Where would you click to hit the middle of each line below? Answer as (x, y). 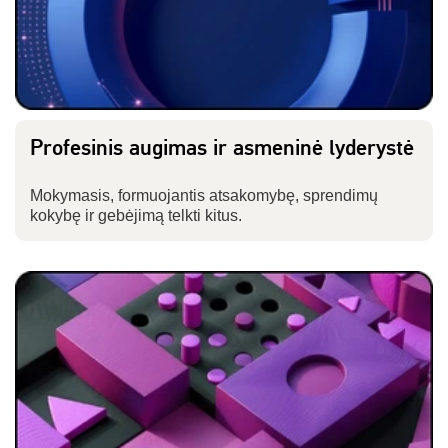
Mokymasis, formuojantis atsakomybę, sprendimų (204, 196)
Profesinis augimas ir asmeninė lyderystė (222, 148)
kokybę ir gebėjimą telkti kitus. (136, 216)
